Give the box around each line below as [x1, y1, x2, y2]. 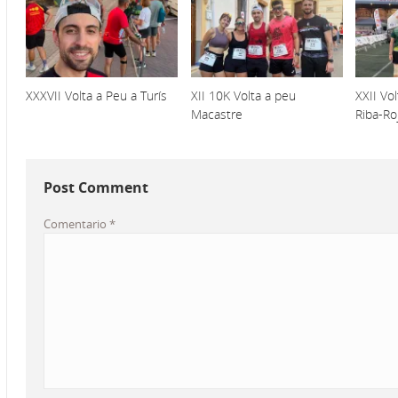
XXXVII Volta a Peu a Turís [26, 86, 167, 104]
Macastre [190, 105, 243, 123]
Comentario [44, 215, 109, 232]
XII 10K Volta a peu [190, 86, 296, 104]
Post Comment [44, 177, 148, 197]
